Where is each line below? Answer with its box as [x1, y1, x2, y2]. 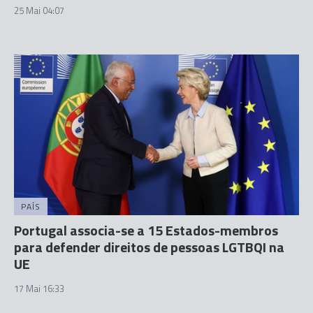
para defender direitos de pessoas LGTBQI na [14, 235, 284, 258]
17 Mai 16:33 [14, 281, 64, 296]
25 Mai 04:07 [14, 3, 64, 17]
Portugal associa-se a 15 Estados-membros [14, 219, 278, 241]
